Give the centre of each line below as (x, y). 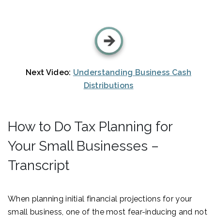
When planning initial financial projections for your (100, 199)
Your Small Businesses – (83, 146)
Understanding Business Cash (132, 72)
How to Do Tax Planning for (90, 126)
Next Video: (49, 72)
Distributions (108, 85)
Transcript (39, 165)
